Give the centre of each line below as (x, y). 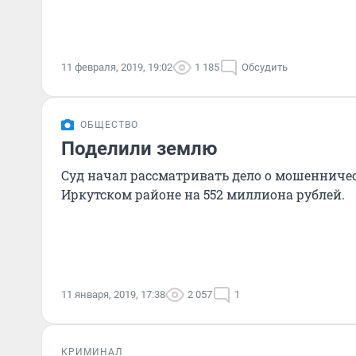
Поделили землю (139, 149)
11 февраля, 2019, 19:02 (117, 67)
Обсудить (265, 67)
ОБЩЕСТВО (109, 125)
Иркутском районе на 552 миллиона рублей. (203, 194)
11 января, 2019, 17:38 (113, 294)
